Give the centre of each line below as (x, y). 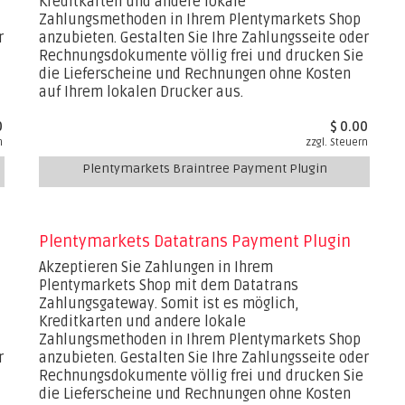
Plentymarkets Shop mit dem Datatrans (169, 286)
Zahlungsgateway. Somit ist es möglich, (170, 304)
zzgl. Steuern (337, 142)
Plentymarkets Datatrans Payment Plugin (195, 241)
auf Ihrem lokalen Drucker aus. (141, 92)
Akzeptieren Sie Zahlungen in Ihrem (156, 268)
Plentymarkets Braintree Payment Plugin (204, 169)
